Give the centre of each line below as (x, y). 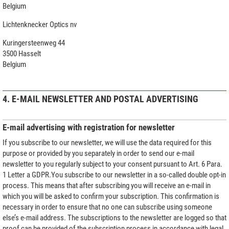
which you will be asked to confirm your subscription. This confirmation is (111, 196)
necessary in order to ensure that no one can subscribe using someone (107, 207)
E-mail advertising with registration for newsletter (89, 127)
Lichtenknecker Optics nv (40, 24)
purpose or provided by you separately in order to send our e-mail (98, 153)
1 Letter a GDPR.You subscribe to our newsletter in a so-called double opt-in (114, 175)
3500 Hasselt (22, 53)
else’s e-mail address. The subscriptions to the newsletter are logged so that (114, 217)
